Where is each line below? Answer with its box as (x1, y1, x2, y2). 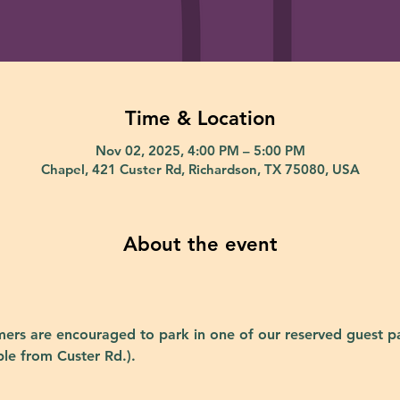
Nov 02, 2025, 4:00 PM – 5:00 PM (95, 141, 305, 159)
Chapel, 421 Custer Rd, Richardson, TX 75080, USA (40, 160, 360, 178)
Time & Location (124, 105, 276, 130)
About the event (122, 231, 278, 256)
